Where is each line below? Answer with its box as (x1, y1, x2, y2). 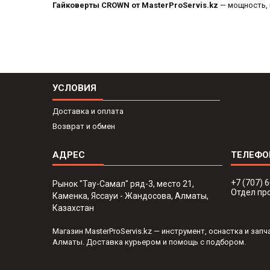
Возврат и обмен (52, 122, 116, 131)
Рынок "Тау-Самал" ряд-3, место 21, (52, 179, 195, 189)
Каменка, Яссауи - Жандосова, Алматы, (52, 191, 209, 201)
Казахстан (52, 203, 95, 213)
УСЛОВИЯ (52, 83, 97, 94)
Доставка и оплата (52, 107, 124, 116)
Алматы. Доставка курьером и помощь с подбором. (52, 237, 246, 247)
